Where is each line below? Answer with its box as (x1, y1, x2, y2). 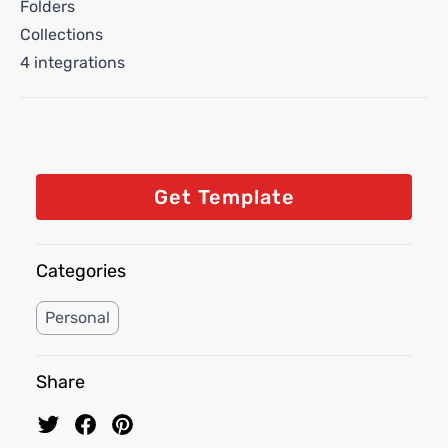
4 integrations (20, 53, 125, 72)
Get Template (153, 185, 295, 209)
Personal (45, 308, 110, 327)
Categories (36, 260, 126, 282)
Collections (20, 25, 103, 44)
